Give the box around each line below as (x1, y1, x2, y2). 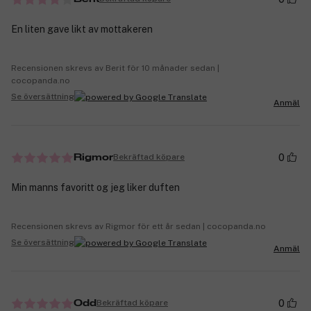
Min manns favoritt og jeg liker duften (11, 181, 180, 193)
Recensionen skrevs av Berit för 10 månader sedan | (11, 62, 219, 73)
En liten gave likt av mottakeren (11, 23, 153, 35)
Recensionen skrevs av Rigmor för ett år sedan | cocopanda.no (11, 221, 266, 231)
